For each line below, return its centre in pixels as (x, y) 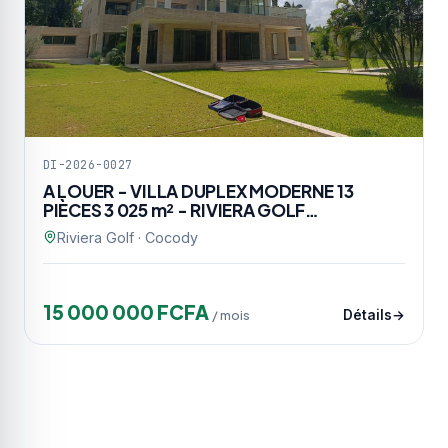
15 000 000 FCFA (127, 311)
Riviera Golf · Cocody (127, 237)
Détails (367, 314)
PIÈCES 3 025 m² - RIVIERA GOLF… (181, 209)
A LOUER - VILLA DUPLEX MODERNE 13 (198, 190)
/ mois (231, 314)
